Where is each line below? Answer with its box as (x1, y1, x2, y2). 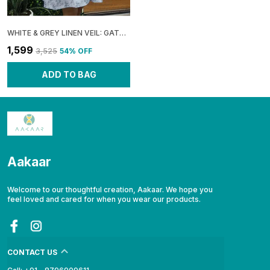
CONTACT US (7, 247, 57, 257)
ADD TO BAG (41, 69, 96, 80)
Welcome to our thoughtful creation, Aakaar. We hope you (7, 184, 213, 194)
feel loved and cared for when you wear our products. (7, 194, 201, 204)
